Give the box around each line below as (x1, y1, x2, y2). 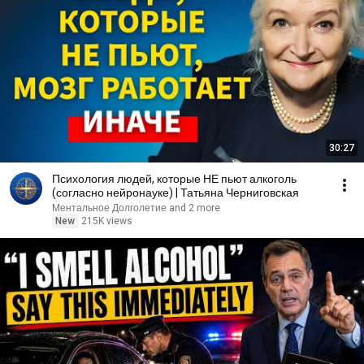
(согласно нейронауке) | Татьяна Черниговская (52, 186, 299, 199)
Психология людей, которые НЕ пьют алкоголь (52, 172, 297, 185)
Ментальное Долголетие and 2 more (52, 202, 220, 214)
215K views (81, 215, 132, 227)
